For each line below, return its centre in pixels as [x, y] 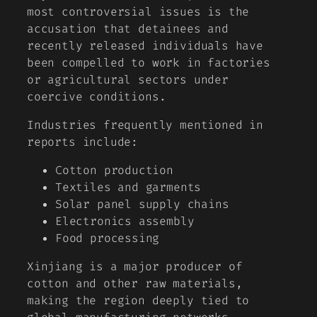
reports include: [83, 142]
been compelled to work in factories [149, 62]
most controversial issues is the [138, 11]
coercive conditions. [97, 96]
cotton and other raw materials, [135, 284]
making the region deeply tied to [138, 301]
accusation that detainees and [128, 28]
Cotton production [114, 171]
